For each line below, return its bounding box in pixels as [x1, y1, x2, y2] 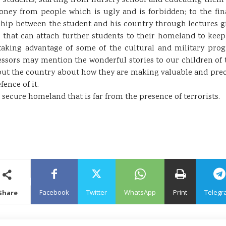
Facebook [39, 187, 69, 197]
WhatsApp [124, 187, 156, 197]
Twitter [86, 187, 107, 197]
